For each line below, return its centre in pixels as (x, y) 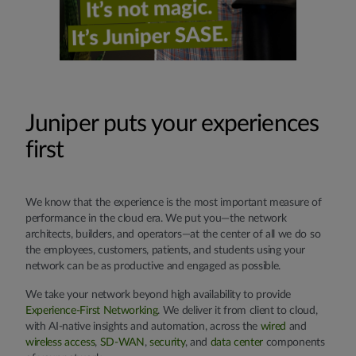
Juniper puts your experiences (172, 124)
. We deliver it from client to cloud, (238, 311)
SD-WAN (122, 342)
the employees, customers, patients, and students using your (166, 250)
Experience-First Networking (92, 311)
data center (237, 342)
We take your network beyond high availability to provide (159, 295)
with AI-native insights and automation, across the (143, 327)
